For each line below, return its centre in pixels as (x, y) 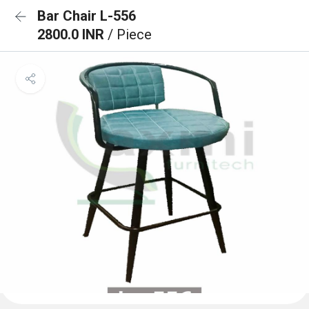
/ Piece (130, 34)
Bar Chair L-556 (87, 16)
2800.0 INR (72, 34)
